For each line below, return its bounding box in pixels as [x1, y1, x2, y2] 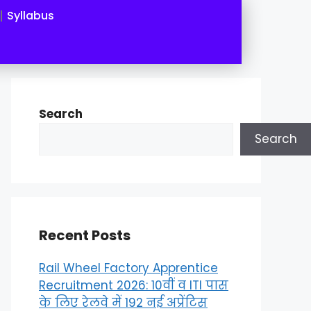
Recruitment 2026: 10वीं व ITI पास [39, 277, 228, 294]
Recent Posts [39, 226, 131, 245]
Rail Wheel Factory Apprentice [39, 260, 218, 276]
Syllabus [7, 8, 55, 24]
